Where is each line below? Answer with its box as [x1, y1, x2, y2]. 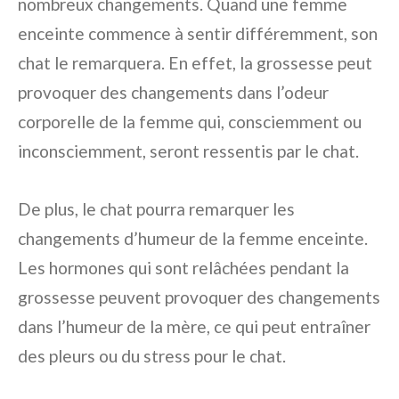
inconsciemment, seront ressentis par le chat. [18, 141, 359, 161]
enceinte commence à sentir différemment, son [18, 23, 378, 44]
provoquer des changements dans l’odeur [18, 82, 329, 102]
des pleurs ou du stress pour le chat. [18, 346, 286, 366]
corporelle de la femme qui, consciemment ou [18, 111, 362, 132]
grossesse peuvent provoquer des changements [18, 287, 380, 307]
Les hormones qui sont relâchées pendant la [18, 257, 349, 278]
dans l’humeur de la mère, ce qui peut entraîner [18, 316, 370, 337]
